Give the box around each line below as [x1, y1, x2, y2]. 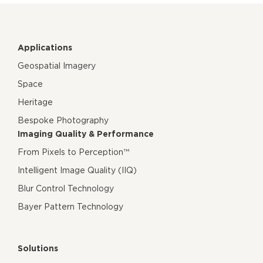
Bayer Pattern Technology [18, 201, 123, 211]
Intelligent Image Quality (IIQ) [18, 165, 137, 175]
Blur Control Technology [18, 183, 114, 193]
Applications [18, 42, 72, 52]
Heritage [18, 97, 53, 107]
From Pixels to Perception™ [18, 147, 129, 157]
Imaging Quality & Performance [18, 129, 154, 139]
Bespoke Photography [18, 115, 109, 125]
